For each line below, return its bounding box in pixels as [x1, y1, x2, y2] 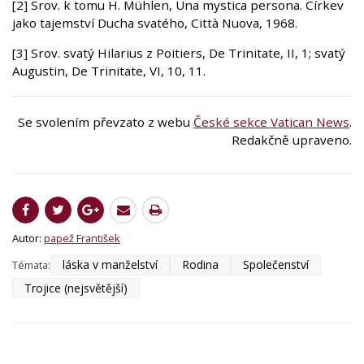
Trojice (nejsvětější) [24, 279, 128, 296]
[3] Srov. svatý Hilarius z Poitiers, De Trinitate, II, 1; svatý [12, 45, 345, 62]
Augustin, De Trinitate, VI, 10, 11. [12, 63, 206, 80]
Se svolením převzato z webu [18, 114, 193, 131]
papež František [44, 230, 120, 245]
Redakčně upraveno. [232, 132, 352, 149]
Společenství [243, 257, 309, 273]
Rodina [182, 257, 219, 273]
